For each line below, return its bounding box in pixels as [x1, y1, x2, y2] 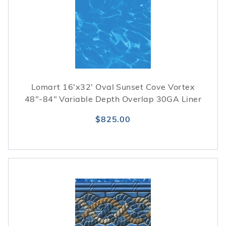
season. [97, 5, 129, 14]
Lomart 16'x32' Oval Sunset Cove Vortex [31, 82, 195, 92]
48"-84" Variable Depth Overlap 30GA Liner [24, 94, 202, 104]
